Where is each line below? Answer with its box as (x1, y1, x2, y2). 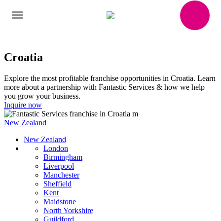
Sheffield (43, 179, 72, 188)
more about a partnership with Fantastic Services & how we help (4, 82, 205, 91)
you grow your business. (4, 91, 80, 100)
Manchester (43, 170, 79, 179)
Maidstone (43, 197, 76, 206)
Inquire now (4, 100, 42, 109)
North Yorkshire (43, 206, 93, 215)
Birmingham (43, 152, 82, 161)
